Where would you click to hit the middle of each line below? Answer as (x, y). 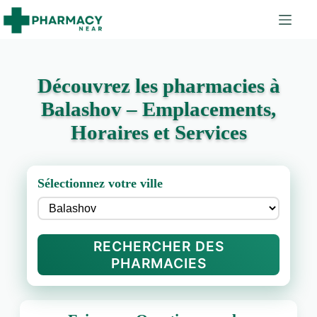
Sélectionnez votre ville (100, 183)
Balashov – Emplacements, (158, 109)
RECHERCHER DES (158, 246)
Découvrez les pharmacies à (158, 86)
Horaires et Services (158, 132)
